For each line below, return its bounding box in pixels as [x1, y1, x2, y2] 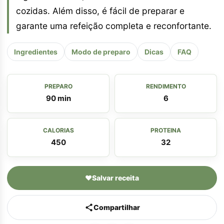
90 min [45, 93, 71, 103]
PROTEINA [150, 126, 181, 134]
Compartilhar [93, 202, 140, 211]
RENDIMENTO [145, 82, 186, 90]
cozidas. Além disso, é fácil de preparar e [16, 5, 184, 16]
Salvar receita [92, 173, 139, 182]
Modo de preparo [71, 47, 130, 56]
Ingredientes [14, 47, 57, 56]
